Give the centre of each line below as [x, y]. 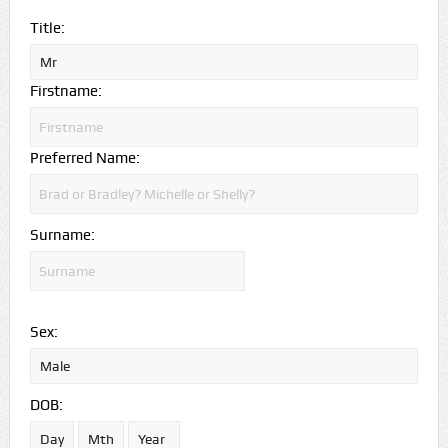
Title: [47, 27]
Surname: [62, 234]
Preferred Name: [84, 157]
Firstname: [65, 90]
